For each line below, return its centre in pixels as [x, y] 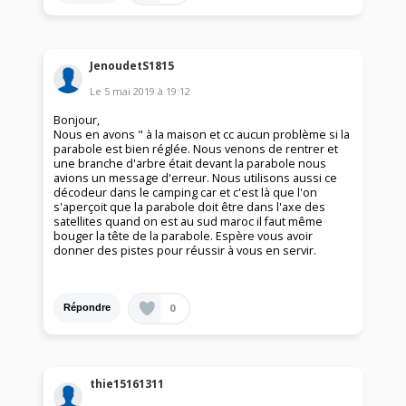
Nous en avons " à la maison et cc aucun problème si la [202, 134]
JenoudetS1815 [132, 65]
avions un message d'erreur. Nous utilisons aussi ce [196, 178]
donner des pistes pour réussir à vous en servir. [185, 250]
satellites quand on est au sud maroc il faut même [188, 221]
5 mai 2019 [130, 91]
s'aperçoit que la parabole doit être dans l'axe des [190, 207]
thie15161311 [127, 384]
